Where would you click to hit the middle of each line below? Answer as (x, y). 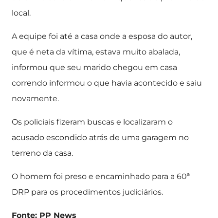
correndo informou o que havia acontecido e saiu (107, 83)
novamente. (35, 99)
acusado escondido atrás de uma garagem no (100, 137)
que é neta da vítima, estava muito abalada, (96, 52)
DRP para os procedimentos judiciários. (87, 192)
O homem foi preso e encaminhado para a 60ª (101, 176)
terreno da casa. (42, 153)
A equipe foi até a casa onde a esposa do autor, (102, 36)
